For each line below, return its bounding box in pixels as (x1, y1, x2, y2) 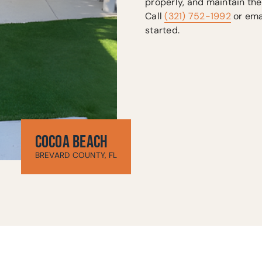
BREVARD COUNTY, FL (35, 150, 117, 160)
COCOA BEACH (35, 131, 108, 153)
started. (145, 24, 180, 37)
